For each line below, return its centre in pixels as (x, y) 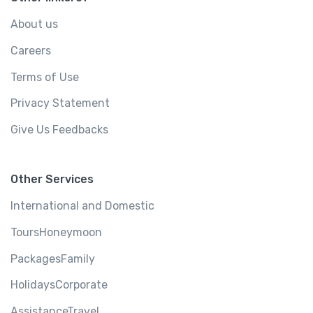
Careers (31, 50)
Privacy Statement (60, 103)
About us (34, 24)
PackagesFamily (53, 259)
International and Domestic (82, 206)
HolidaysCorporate (59, 285)
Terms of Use (45, 77)
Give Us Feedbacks (59, 129)
